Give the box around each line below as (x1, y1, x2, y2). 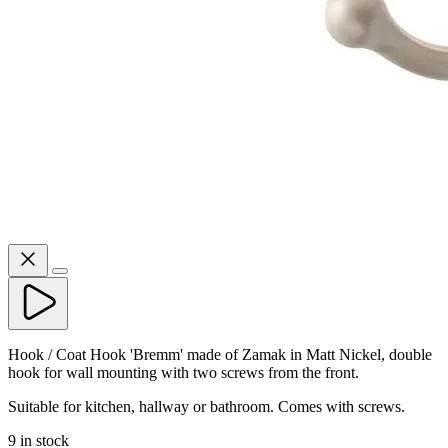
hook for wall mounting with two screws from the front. (8, 363, 359, 381)
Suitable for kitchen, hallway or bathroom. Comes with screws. (8, 397, 405, 415)
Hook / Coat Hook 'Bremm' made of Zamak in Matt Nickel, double (8, 345, 432, 363)
